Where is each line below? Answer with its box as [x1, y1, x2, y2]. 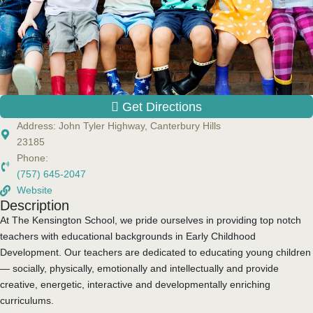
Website [16, 184, 52, 196]
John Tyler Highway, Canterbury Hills [58, 120, 221, 132]
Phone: [16, 152, 48, 164]
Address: [16, 120, 59, 132]
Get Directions [122, 99, 202, 114]
